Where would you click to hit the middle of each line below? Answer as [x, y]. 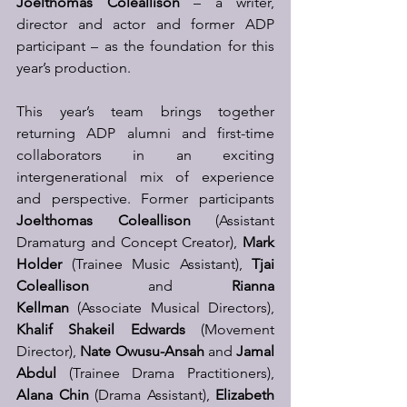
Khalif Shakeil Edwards [101, 329]
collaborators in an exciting [145, 155]
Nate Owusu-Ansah [142, 351]
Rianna [253, 286]
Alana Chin [53, 395]
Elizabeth [245, 395]
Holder [39, 264]
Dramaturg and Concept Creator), [129, 242]
